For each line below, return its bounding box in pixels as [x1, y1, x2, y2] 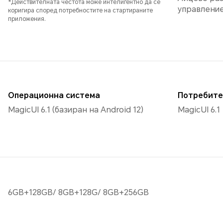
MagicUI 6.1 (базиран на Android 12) [8, 105, 143, 114]
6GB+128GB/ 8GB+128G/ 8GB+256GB [8, 187, 149, 197]
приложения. [8, 15, 46, 23]
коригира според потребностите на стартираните [8, 7, 153, 14]
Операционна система [8, 90, 100, 100]
